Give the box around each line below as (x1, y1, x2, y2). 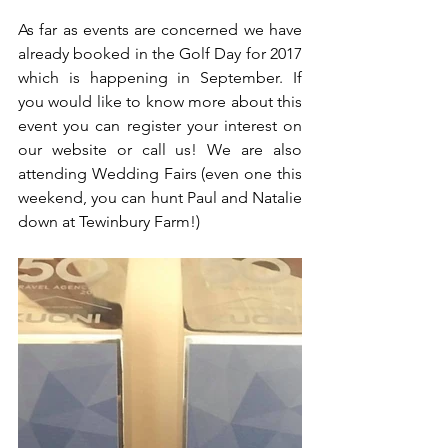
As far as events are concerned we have (18, 20, 302, 39)
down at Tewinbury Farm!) (18, 212, 204, 231)
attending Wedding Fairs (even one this (18, 164, 302, 183)
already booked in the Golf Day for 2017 (18, 44, 302, 63)
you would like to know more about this (18, 92, 302, 111)
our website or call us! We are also (18, 140, 302, 159)
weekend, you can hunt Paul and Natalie (18, 188, 302, 207)
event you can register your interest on (18, 116, 302, 135)
